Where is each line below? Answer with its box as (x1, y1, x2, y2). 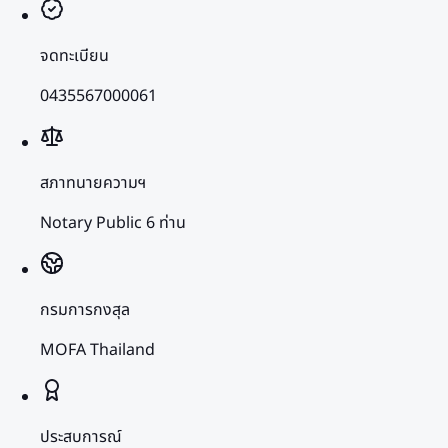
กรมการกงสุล (40, 297, 130, 322)
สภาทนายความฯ (40, 170, 146, 195)
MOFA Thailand (40, 337, 155, 362)
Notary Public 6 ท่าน (40, 210, 186, 235)
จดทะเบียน (40, 43, 109, 68)
